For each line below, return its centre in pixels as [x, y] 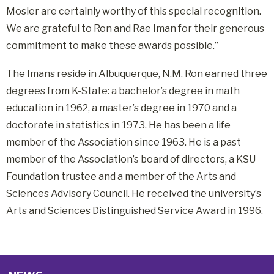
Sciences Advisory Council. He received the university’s [134, 194]
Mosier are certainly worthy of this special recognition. [134, 11]
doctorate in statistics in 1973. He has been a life [118, 125]
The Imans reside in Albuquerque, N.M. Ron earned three [137, 74]
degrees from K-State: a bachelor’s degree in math [123, 91]
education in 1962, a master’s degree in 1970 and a [121, 108]
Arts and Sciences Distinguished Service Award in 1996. [135, 211]
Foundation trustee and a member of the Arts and [121, 176]
